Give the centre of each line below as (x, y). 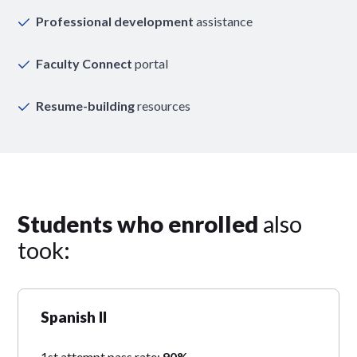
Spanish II (74, 316)
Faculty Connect (86, 63)
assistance (225, 21)
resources (164, 105)
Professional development (116, 21)
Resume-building (87, 105)
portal (152, 63)
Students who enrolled (141, 223)
